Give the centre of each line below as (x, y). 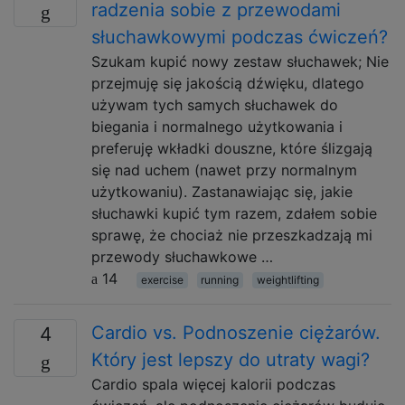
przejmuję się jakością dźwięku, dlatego (228, 83)
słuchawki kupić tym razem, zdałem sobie (234, 213)
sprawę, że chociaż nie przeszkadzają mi (232, 235)
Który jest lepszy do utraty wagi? (231, 360)
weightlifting (287, 280)
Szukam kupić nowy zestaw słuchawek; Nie (240, 61)
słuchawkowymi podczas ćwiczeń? (240, 37)
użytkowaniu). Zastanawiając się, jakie (222, 192)
